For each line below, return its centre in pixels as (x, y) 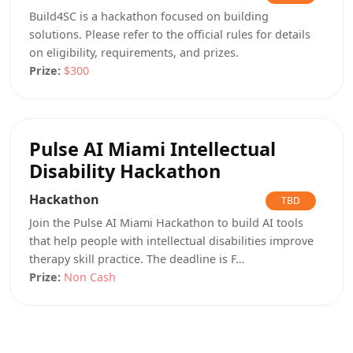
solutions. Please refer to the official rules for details (170, 34)
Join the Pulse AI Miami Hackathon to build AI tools (166, 222)
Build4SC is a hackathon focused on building (149, 16)
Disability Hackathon (125, 171)
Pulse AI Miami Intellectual (152, 149)
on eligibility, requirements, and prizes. (134, 52)
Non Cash (90, 277)
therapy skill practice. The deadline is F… (137, 258)
